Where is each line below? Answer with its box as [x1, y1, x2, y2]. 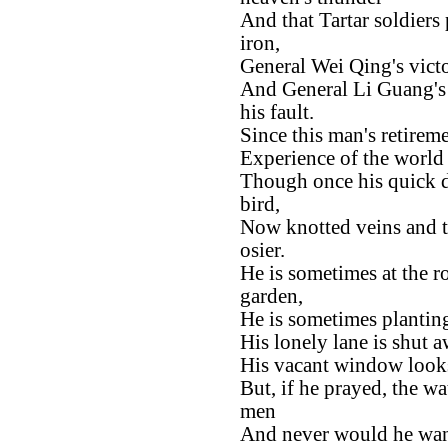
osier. [240, 238, 285, 261]
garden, [240, 284, 303, 307]
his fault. [240, 100, 314, 123]
